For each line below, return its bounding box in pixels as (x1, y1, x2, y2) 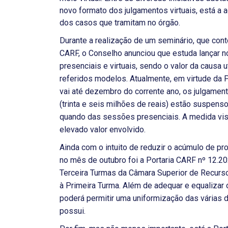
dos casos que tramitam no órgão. (60, 18, 180, 27)
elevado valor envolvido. (60, 125, 146, 134)
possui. (60, 206, 85, 216)
